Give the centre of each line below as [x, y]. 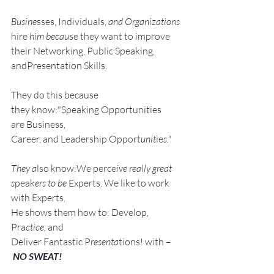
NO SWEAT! [37, 256]
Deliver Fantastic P [51, 242]
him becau [48, 36]
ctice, [37, 227]
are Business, [39, 124]
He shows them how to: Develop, [81, 213]
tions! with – [145, 242]
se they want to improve [120, 36]
